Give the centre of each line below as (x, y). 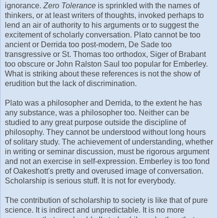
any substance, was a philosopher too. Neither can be (97, 112)
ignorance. (24, 5)
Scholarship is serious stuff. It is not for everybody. (90, 181)
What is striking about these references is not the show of (102, 73)
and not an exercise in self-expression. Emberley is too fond (107, 161)
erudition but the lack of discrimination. (71, 83)
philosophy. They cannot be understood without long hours (105, 132)
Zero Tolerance (70, 5)
